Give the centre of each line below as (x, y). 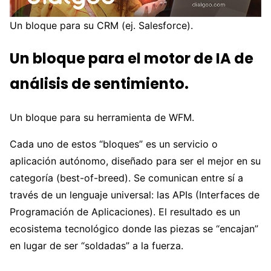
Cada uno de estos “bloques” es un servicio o (114, 144)
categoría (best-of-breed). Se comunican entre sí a (126, 178)
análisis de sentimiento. (99, 83)
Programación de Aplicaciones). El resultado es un (125, 211)
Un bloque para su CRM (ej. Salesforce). (101, 25)
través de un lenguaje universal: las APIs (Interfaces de (135, 194)
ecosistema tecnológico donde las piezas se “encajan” (134, 228)
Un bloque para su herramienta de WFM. (102, 117)
